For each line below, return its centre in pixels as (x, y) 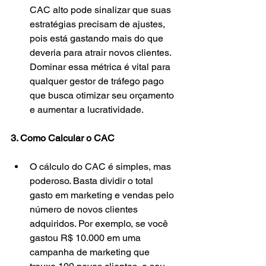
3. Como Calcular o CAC (63, 138)
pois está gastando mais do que (98, 39)
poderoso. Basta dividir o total (93, 181)
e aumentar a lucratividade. (87, 110)
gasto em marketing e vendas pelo (103, 195)
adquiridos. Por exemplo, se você (100, 224)
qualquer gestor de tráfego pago (98, 81)
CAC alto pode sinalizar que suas (102, 10)
